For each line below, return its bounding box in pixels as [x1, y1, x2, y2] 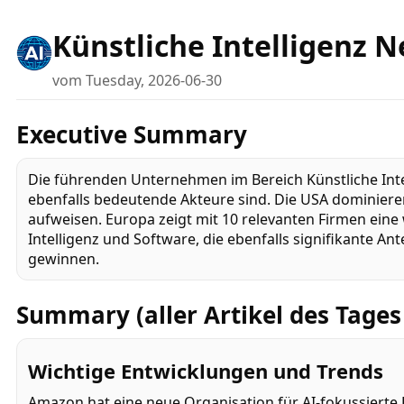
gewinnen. [28, 248, 99, 269]
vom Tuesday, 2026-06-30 [52, 69, 222, 90]
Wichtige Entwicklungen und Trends [28, 357, 383, 385]
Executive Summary [16, 117, 247, 151]
